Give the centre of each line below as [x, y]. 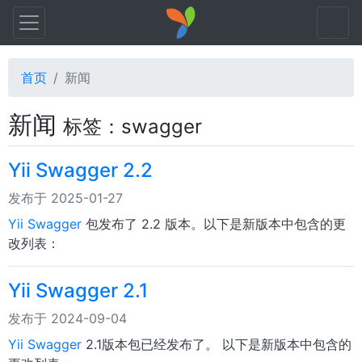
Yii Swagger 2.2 [80, 170]
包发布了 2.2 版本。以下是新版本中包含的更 [214, 224]
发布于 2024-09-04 [67, 318]
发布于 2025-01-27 [65, 198]
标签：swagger [133, 126]
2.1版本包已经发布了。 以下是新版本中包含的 [217, 344]
